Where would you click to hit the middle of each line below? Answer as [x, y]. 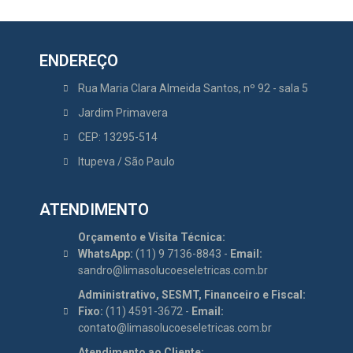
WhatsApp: [105, 254]
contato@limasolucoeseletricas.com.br [175, 328]
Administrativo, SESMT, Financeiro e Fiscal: [191, 295]
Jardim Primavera [123, 113]
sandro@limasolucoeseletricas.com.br [173, 271]
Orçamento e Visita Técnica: [151, 238]
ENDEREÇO [79, 61]
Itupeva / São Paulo [126, 162]
